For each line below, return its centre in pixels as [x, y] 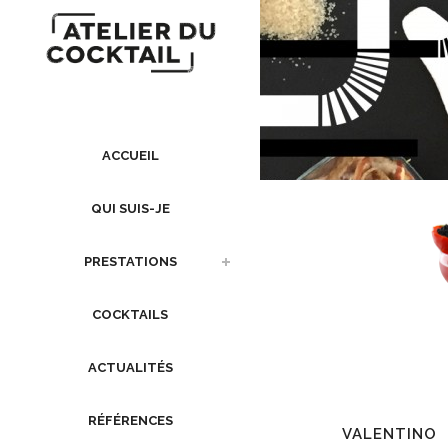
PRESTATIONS [130, 262]
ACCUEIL [130, 156]
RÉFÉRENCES [130, 421]
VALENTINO [389, 433]
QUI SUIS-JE [130, 209]
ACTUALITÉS [130, 368]
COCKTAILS [130, 315]
